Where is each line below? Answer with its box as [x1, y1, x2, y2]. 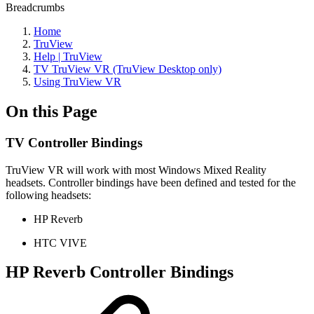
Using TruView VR [34, 76, 121, 88]
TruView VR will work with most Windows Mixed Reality [6, 163, 266, 176]
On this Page [6, 102, 97, 121]
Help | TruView [34, 50, 102, 62]
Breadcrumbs [6, 1, 64, 13]
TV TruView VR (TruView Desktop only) [34, 63, 221, 75]
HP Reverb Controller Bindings [6, 263, 233, 282]
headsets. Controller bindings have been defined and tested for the [6, 176, 296, 189]
